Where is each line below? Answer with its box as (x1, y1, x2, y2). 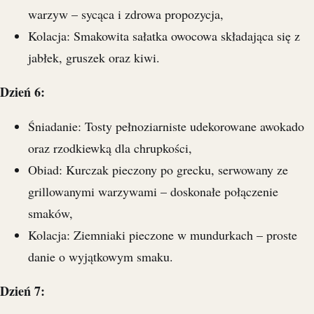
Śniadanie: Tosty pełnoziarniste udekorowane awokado (28, 118, 304, 135)
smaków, (28, 205, 73, 222)
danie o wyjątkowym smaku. (28, 248, 173, 266)
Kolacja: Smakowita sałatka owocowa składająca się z (28, 27, 300, 45)
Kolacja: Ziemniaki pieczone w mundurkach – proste (28, 226, 297, 244)
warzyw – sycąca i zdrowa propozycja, (28, 6, 224, 23)
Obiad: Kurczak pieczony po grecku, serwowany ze (28, 161, 288, 179)
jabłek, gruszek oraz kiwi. (28, 49, 160, 67)
